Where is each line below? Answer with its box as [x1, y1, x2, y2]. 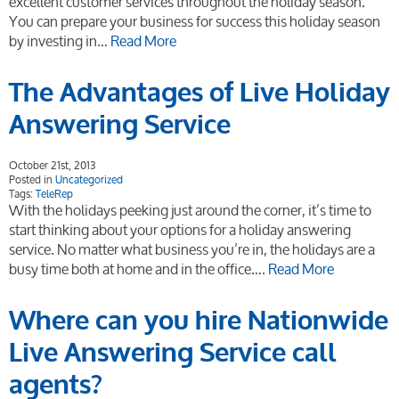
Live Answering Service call [9, 335, 337, 371]
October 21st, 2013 [9, 154, 95, 176]
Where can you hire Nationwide [9, 303, 388, 339]
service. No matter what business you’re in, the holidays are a [9, 234, 375, 265]
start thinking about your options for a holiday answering [9, 215, 351, 245]
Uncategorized [55, 168, 123, 191]
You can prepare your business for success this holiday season [9, 6, 380, 37]
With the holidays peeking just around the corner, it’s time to [9, 195, 371, 225]
